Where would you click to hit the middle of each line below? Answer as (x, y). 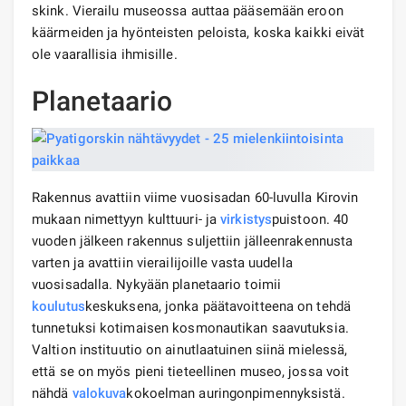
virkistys (246, 219)
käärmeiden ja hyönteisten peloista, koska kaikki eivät (198, 32)
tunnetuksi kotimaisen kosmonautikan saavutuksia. (190, 328)
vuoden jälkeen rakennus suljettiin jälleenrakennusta (193, 241)
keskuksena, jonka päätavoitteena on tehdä (217, 306)
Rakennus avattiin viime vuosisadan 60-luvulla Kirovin (195, 197)
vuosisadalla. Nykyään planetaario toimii (157, 284)
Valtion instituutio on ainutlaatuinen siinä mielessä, (190, 349)
